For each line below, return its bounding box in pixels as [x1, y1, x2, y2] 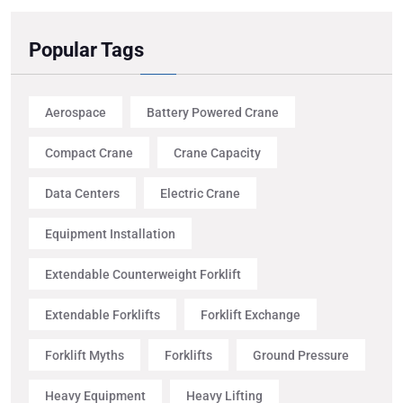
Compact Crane [45, 145, 133, 160]
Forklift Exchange [201, 307, 300, 322]
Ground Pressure [253, 347, 349, 363]
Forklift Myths [45, 347, 124, 363]
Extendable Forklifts [45, 307, 160, 322]
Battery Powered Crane [147, 104, 279, 120]
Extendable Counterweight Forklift [45, 266, 241, 282]
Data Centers [45, 185, 120, 201]
